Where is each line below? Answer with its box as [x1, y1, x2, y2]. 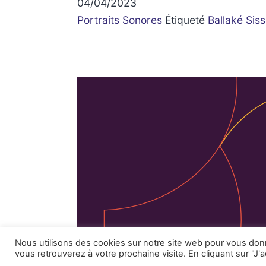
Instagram [185, 233, 236, 246]
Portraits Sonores [77, 14, 163, 27]
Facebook [144, 233, 194, 246]
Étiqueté [165, 14, 208, 27]
